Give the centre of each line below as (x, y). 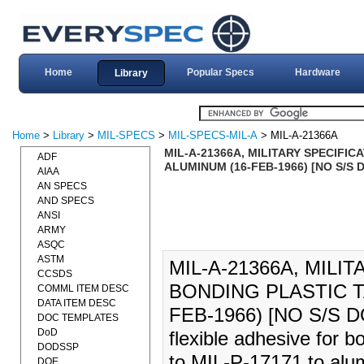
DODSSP (58, 347)
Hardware (317, 72)
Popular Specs (220, 72)
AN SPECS (62, 186)
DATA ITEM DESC (77, 303)
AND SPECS (66, 201)
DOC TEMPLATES (78, 318)
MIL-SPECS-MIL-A (213, 135)
